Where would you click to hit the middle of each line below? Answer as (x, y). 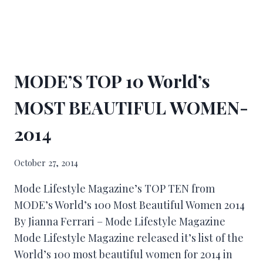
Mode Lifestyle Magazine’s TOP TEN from (114, 188)
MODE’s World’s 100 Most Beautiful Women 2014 (129, 205)
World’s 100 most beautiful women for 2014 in (123, 254)
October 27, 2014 (46, 162)
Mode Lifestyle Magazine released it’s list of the (129, 237)
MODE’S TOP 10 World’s (112, 81)
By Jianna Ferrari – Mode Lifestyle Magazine (120, 221)
